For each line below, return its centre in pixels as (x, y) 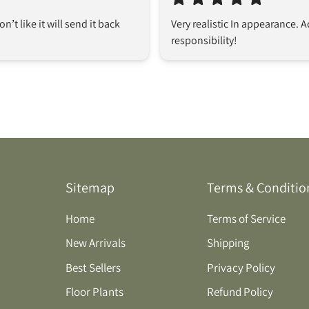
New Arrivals (95, 243)
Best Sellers (93, 267)
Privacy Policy (241, 267)
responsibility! (204, 40)
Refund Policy (240, 292)
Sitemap (90, 187)
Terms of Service (247, 218)
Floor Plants (94, 292)
